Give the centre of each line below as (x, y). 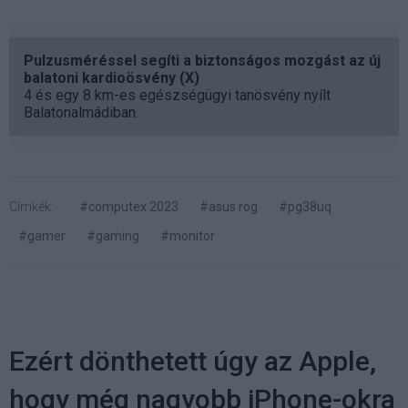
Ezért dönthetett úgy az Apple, (193, 361)
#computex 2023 (129, 206)
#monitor (188, 235)
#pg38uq (305, 206)
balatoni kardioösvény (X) (112, 77)
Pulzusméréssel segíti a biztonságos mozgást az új (202, 60)
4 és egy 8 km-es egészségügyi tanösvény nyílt (177, 95)
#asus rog (229, 206)
